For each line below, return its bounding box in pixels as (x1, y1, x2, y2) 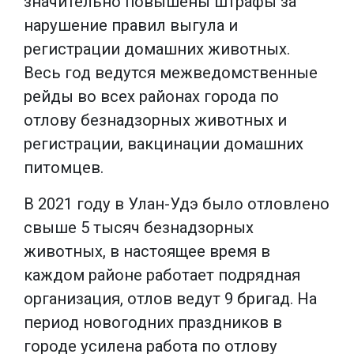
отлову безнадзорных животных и (24, 110, 287, 130)
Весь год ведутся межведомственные (24, 62, 318, 82)
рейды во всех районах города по (24, 86, 279, 106)
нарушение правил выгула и (24, 15, 238, 35)
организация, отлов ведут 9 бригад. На (24, 288, 317, 308)
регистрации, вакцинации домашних (24, 134, 303, 153)
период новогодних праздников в (24, 312, 282, 332)
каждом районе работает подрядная (24, 265, 300, 284)
